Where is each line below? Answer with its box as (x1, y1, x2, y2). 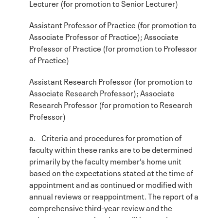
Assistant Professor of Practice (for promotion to (29, 18, 197, 30)
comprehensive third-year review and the (29, 201, 172, 213)
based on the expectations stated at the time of (29, 166, 193, 178)
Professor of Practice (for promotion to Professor (29, 41, 197, 54)
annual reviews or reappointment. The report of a (29, 189, 199, 201)
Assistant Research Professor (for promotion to (29, 74, 193, 87)
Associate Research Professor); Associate (29, 86, 175, 98)
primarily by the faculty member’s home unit (29, 154, 182, 166)
